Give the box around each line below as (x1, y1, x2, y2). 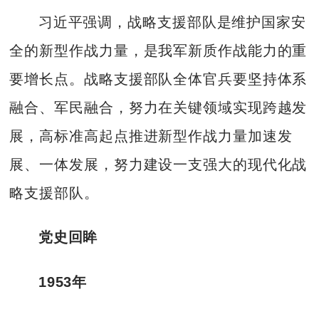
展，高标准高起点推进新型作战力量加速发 (9, 127, 293, 144)
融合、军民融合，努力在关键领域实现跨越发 (9, 99, 308, 115)
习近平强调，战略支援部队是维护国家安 (38, 14, 306, 30)
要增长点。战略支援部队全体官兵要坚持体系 (9, 70, 308, 87)
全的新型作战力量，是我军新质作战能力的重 (9, 42, 308, 58)
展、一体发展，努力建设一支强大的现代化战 (9, 156, 308, 172)
